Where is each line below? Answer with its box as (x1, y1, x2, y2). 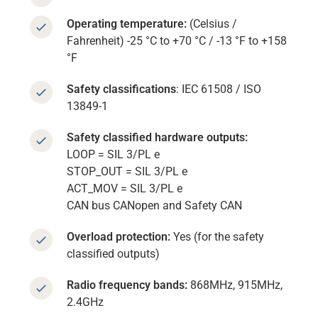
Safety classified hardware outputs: (67, 131, 248, 145)
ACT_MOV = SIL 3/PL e (67, 182, 183, 196)
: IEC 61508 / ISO (176, 82, 262, 97)
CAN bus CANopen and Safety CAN (67, 199, 243, 213)
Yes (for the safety (170, 230, 265, 244)
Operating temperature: (67, 17, 190, 31)
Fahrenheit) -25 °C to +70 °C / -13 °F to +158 (67, 34, 287, 48)
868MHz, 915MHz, (187, 278, 283, 292)
